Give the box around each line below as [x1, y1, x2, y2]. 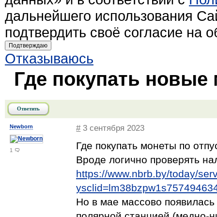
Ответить [17, 106, 40, 111]
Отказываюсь [5, 50, 93, 66]
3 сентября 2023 [80, 124, 145, 133]
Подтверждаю [9, 42, 47, 49]
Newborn [10, 124, 33, 129]
